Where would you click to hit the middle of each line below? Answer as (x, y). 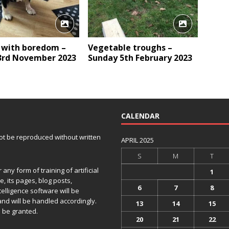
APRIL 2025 (137, 140)
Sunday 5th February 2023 (140, 58)
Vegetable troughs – (130, 48)
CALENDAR (140, 116)
